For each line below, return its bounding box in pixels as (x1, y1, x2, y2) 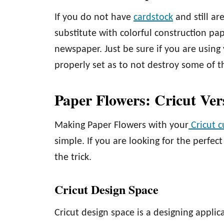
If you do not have (54, 12, 133, 22)
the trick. (54, 152, 94, 162)
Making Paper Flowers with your (54, 120, 188, 130)
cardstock (133, 12, 173, 22)
